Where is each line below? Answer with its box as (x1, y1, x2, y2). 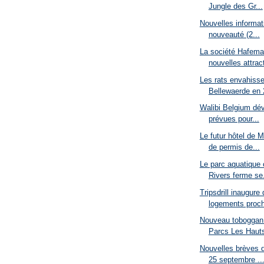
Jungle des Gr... (208, 2, 263, 11)
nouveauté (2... (208, 30, 260, 39)
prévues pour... (208, 114, 259, 124)
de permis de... (208, 143, 260, 152)
